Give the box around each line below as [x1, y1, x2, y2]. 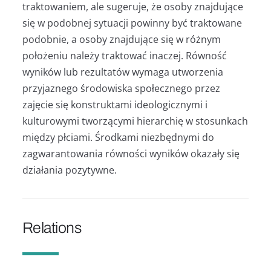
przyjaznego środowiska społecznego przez [22, 81, 220, 95]
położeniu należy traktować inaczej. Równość [22, 48, 227, 62]
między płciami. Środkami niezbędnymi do [22, 130, 214, 144]
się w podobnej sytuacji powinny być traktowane [22, 16, 242, 30]
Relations [22, 219, 82, 236]
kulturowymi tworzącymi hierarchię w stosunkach [22, 114, 248, 128]
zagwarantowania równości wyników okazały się [22, 146, 240, 160]
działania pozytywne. [22, 163, 117, 177]
